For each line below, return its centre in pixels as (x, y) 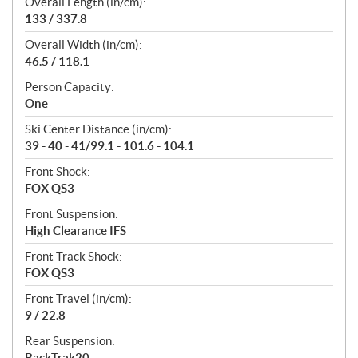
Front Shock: (58, 172)
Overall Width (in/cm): (84, 45)
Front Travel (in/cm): (78, 299)
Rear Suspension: (70, 341)
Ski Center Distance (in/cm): (98, 129)
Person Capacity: (70, 87)
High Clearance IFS (76, 231)
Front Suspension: (72, 214)
